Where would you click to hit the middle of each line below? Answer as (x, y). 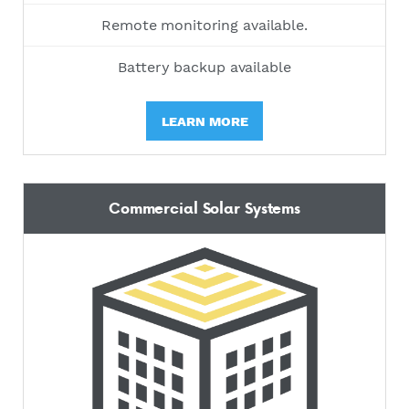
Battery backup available (204, 68)
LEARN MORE (204, 121)
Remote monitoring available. (204, 26)
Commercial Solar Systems (204, 208)
